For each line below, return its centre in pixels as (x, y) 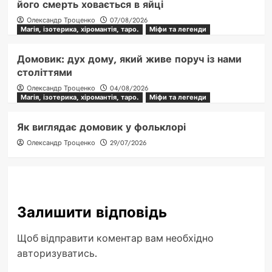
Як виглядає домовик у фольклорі (101, 127)
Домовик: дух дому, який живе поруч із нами (129, 59)
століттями (44, 73)
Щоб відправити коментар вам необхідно (115, 238)
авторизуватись (56, 253)
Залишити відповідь (92, 212)
